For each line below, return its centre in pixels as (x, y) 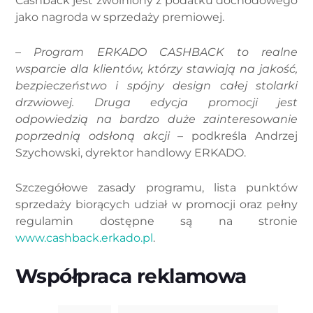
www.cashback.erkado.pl (84, 238)
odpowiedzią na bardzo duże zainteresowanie (156, 119)
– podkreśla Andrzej (234, 136)
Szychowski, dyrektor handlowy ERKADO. (131, 152)
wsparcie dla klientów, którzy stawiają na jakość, (156, 68)
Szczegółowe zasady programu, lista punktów (156, 187)
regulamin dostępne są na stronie (156, 221)
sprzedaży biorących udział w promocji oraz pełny (156, 204)
